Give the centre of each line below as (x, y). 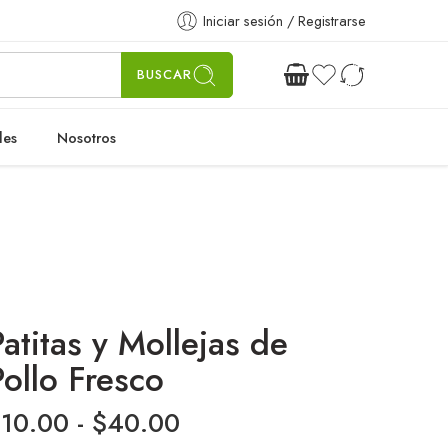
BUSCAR (164, 74)
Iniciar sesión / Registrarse (284, 20)
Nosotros (86, 137)
